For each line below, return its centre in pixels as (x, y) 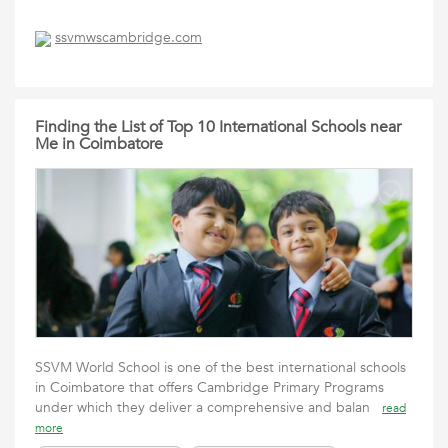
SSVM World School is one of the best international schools (220, 367)
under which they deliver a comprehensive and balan (208, 407)
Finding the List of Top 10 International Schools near (218, 127)
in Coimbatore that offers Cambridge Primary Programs (209, 387)
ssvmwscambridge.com (128, 38)
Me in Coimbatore (99, 144)
